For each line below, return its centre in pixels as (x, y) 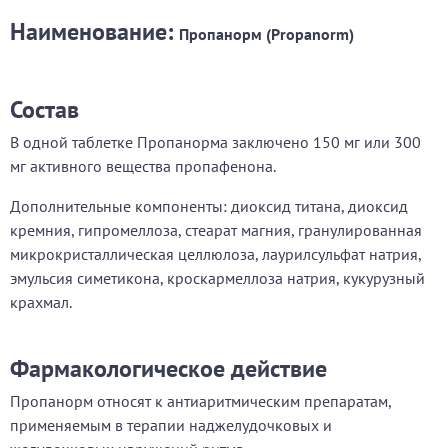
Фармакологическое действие (168, 368)
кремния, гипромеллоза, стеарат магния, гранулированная (216, 230)
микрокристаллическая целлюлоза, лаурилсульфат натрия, (215, 254)
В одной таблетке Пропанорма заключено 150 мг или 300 (215, 142)
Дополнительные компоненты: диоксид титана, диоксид (209, 206)
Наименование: (94, 31)
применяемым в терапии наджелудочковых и (171, 425)
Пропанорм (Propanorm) (266, 34)
